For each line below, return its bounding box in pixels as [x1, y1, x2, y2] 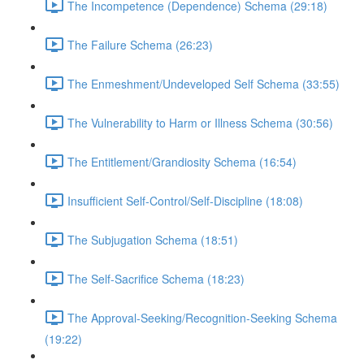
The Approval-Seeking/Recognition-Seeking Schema [67, 309, 337, 326]
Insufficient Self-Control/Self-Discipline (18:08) [67, 192, 303, 209]
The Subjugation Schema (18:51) [67, 231, 238, 248]
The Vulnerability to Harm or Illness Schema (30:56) [67, 114, 333, 131]
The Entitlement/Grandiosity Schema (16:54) [67, 153, 297, 170]
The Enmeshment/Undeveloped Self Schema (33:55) [67, 75, 340, 92]
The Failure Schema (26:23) [67, 36, 213, 53]
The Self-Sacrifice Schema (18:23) [67, 270, 245, 287]
